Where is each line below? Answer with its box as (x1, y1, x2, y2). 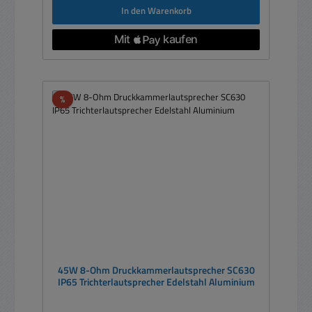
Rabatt (64, 91, 92, 105)
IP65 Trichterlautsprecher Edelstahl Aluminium (57, 274, 255, 290)
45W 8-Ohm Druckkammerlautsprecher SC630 (57, 262, 255, 278)
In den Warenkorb (120, 3, 192, 17)
